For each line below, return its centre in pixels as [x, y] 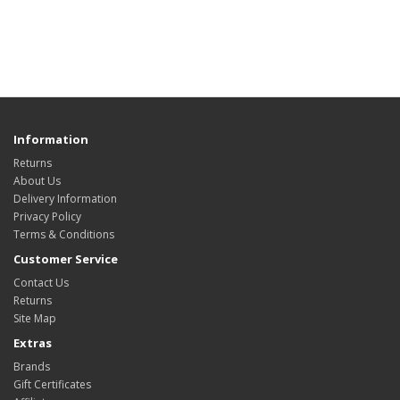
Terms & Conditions [64, 234]
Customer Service [66, 258]
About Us [37, 180]
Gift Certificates [52, 384]
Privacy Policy [47, 216]
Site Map [35, 318]
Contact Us [41, 282]
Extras [33, 342]
